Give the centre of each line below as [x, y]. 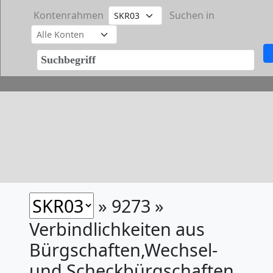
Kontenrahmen [69, 15]
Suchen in [192, 15]
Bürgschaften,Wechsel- [123, 250]
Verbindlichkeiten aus [117, 229]
